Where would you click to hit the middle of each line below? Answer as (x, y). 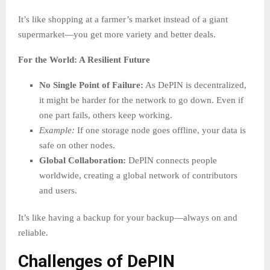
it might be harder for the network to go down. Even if (141, 100)
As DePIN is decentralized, (195, 85)
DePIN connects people (171, 161)
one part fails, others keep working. (106, 115)
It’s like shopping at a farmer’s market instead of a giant (123, 20)
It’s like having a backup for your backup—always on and (128, 218)
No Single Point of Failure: (91, 85)
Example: (57, 130)
